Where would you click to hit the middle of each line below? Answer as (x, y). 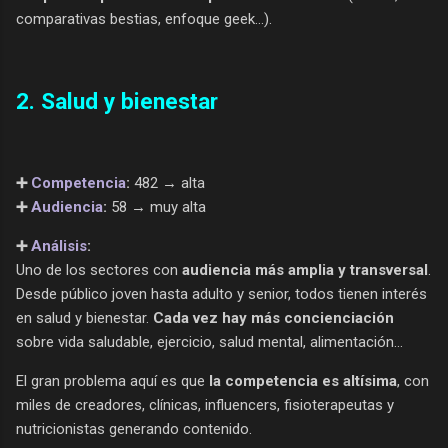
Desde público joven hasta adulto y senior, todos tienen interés (221, 293)
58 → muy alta (156, 206)
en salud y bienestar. (84, 317)
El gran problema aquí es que (112, 380)
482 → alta (167, 182)
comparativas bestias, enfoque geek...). (144, 19)
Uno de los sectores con (99, 269)
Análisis (59, 245)
